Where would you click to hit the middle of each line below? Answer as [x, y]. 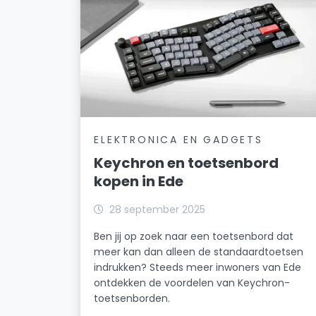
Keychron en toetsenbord [187, 163]
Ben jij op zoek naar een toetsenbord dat [194, 236]
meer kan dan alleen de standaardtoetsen [199, 251]
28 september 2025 [158, 209]
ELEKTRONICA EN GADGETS [178, 139]
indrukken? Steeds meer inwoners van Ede [198, 267]
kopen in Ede [139, 181]
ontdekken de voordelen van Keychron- [192, 282]
